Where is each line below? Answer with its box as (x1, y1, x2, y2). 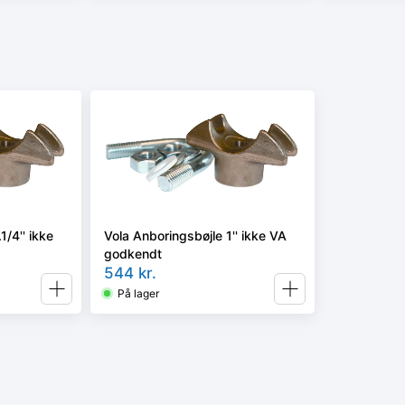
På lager (118, 286, 159, 300)
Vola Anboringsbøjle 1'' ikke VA (104, 227, 287, 243)
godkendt (104, 245, 162, 261)
